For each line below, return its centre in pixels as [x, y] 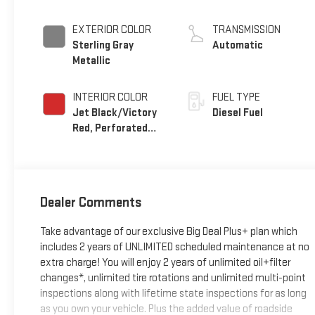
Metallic [91, 60]
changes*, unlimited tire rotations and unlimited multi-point [173, 278]
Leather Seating [110, 143]
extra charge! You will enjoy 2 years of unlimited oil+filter [165, 263]
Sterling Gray [103, 45]
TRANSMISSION [247, 30]
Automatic [238, 45]
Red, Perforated [110, 128]
